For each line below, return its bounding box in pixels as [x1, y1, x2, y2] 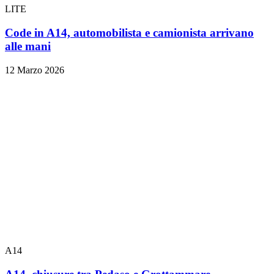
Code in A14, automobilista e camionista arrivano [5, 26, 254, 39]
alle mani [5, 39, 51, 53]
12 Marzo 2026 [5, 64, 64, 75]
